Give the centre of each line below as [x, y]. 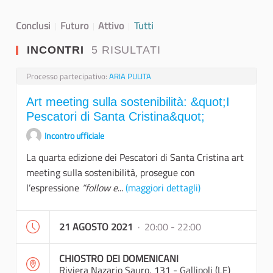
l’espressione [54, 188]
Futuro [75, 26]
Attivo [111, 26]
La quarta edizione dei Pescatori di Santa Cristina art [135, 158]
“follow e [100, 188]
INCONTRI [57, 50]
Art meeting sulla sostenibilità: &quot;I [128, 102]
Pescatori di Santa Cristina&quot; [115, 117]
